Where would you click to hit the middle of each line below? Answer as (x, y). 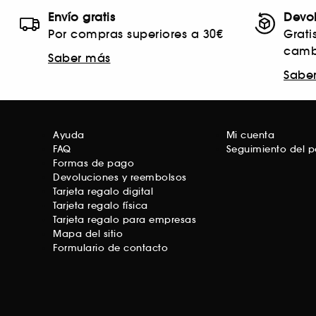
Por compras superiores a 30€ (135, 34)
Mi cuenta (250, 135)
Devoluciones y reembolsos (120, 178)
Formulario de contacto (110, 248)
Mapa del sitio (88, 234)
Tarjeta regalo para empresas (124, 220)
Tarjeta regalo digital (103, 192)
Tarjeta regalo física (101, 206)
